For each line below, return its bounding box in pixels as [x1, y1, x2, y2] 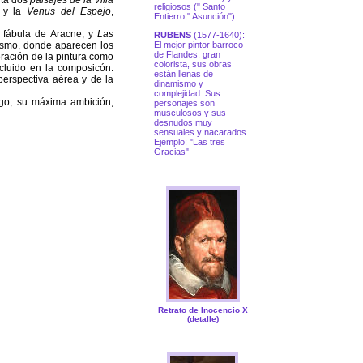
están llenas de [154, 69, 213, 79]
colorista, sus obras [154, 59, 232, 70]
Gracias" [154, 147, 189, 157]
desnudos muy [154, 117, 212, 128]
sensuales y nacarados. [154, 127, 249, 138]
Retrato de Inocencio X [157, 305, 248, 315]
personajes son [154, 98, 215, 109]
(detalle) [186, 314, 219, 324]
